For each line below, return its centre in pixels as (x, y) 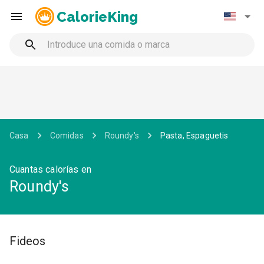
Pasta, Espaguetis (194, 136)
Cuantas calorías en (50, 169)
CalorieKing (97, 16)
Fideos (27, 241)
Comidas (67, 136)
